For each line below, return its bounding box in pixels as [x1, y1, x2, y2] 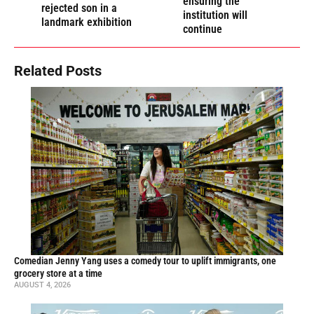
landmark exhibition [41, 15, 132, 29]
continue [183, 22, 223, 36]
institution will [183, 8, 248, 22]
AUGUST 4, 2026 [14, 280, 71, 290]
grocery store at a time [14, 268, 102, 280]
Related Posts [14, 62, 102, 80]
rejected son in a [41, 1, 117, 15]
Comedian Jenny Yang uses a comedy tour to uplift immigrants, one [14, 255, 276, 268]
